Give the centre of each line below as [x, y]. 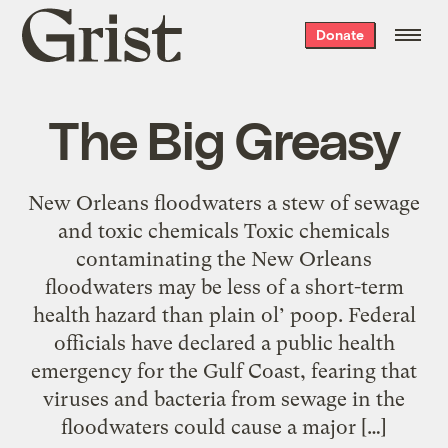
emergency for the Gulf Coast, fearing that [224, 370]
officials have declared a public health [224, 342]
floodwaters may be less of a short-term [224, 286]
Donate [339, 34]
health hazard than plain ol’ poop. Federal [224, 314]
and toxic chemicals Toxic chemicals [224, 230]
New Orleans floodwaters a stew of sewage [224, 202]
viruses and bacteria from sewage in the [224, 398]
